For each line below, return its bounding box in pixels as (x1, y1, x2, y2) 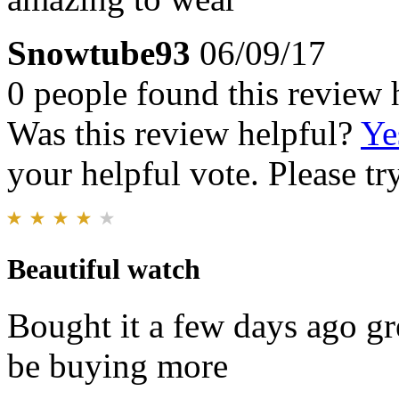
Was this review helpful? (7, 113, 361, 152)
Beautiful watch (7, 252, 200, 285)
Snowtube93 (7, 33, 191, 72)
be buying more (7, 346, 228, 386)
